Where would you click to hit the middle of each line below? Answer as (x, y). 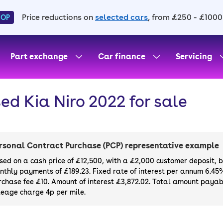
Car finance (122, 56)
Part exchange (39, 56)
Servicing (194, 56)
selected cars (121, 17)
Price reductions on (57, 17)
